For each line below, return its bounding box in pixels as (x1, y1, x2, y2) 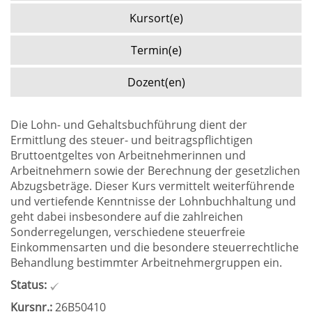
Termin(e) (130, 42, 182, 58)
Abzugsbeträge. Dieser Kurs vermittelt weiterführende (10, 178, 295, 194)
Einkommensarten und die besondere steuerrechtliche (10, 240, 299, 255)
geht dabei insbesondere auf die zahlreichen (10, 209, 243, 224)
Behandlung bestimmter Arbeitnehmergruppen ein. (10, 255, 282, 270)
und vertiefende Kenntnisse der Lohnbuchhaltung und (10, 194, 296, 209)
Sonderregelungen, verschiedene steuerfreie (10, 224, 245, 240)
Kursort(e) (129, 10, 183, 26)
